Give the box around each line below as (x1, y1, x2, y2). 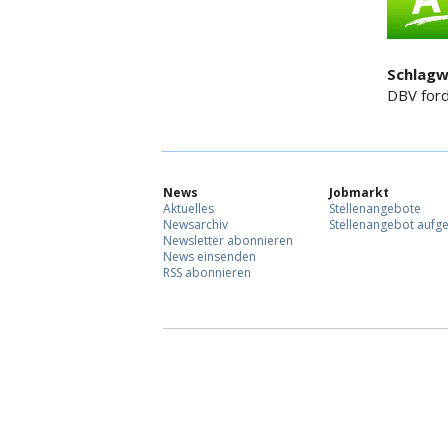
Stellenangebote (329, 200, 421, 218)
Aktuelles (163, 200, 214, 218)
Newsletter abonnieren (163, 232, 293, 250)
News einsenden (163, 248, 256, 266)
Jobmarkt (329, 184, 389, 202)
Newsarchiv (163, 216, 228, 234)
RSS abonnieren (163, 264, 251, 282)
